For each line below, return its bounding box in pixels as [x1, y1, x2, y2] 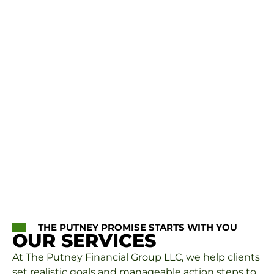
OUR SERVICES [12, 229, 156, 252]
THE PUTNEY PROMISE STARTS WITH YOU [38, 221, 237, 233]
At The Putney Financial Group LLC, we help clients [12, 251, 260, 263]
